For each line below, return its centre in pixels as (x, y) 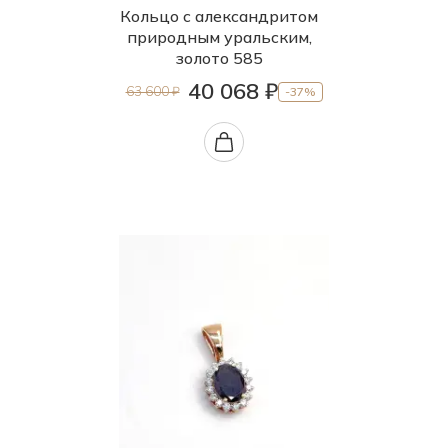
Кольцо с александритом (219, 16)
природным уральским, (219, 37)
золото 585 (219, 58)
